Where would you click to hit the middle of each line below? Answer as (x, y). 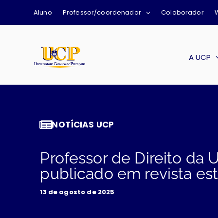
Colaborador (182, 12)
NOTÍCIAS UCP (83, 124)
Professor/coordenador (102, 12)
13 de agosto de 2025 (77, 192)
